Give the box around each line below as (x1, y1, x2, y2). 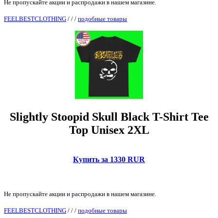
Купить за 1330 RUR (73, 155, 145, 163)
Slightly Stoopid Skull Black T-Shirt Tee (9, 110, 209, 123)
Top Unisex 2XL (69, 123, 149, 136)
